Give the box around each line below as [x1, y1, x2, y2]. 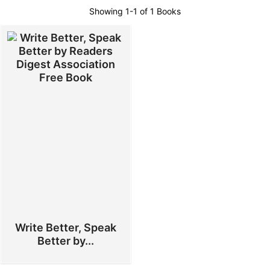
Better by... [37, 234, 94, 247]
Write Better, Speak [14, 221, 116, 234]
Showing [89, 6, 125, 16]
